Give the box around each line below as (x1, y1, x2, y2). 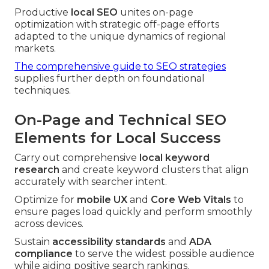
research (14, 163, 59, 175)
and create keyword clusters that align (59, 163, 249, 175)
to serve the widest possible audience (73, 247, 255, 259)
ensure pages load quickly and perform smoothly (14, 205, 252, 217)
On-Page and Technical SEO (14, 110, 226, 128)
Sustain (14, 235, 52, 247)
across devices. (14, 217, 83, 229)
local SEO (71, 6, 118, 18)
